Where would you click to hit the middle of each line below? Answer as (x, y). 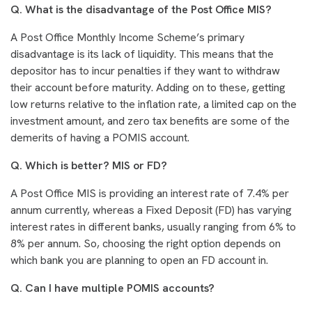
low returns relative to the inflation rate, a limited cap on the (154, 104)
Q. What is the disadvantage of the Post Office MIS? (141, 10)
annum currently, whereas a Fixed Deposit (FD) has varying (151, 210)
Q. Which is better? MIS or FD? (89, 166)
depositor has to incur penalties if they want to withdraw (145, 71)
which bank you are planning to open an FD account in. (139, 260)
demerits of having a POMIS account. (100, 138)
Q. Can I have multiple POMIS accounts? (112, 288)
